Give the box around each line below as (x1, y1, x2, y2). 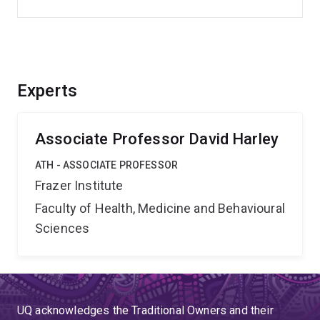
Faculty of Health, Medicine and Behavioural (35, 201, 285, 216)
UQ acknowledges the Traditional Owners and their (17, 304, 274, 317)
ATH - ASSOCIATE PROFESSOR (35, 159, 178, 171)
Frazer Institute (35, 178, 124, 193)
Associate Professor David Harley (35, 130, 279, 148)
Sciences (35, 221, 90, 236)
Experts (17, 81, 78, 101)
